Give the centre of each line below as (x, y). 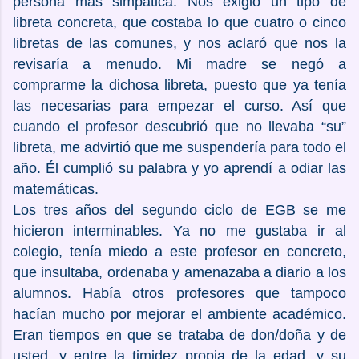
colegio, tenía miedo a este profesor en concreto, (179, 251)
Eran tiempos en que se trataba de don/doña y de (179, 335)
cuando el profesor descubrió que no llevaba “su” (179, 126)
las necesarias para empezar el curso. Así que (179, 105)
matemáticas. (56, 189)
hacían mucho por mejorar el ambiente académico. (179, 314)
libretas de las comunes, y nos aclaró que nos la (179, 43)
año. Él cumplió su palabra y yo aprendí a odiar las (179, 168)
